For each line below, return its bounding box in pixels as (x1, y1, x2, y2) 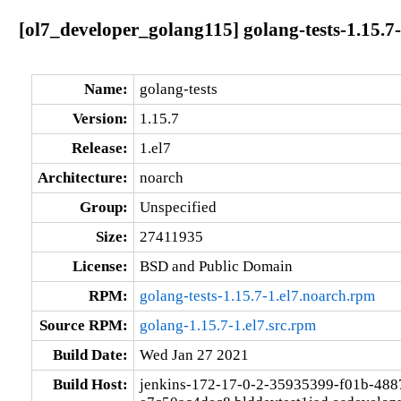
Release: (71, 139, 128, 157)
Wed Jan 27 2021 (139, 346, 249, 363)
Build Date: (52, 346, 128, 363)
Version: (72, 109, 128, 127)
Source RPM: (38, 316, 128, 334)
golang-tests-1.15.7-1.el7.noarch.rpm (139, 286, 375, 304)
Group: (79, 198, 128, 216)
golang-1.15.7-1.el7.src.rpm (139, 316, 316, 334)
